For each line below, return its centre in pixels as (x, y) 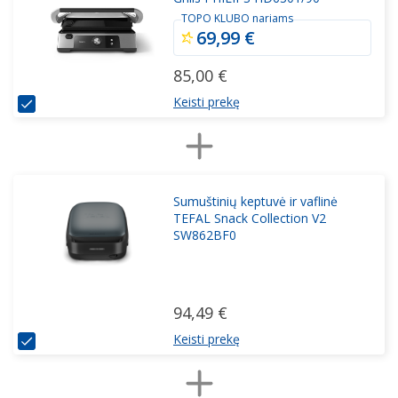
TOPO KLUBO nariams (237, 18)
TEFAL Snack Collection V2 (250, 218)
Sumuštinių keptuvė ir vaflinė (255, 201)
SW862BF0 (205, 235)
